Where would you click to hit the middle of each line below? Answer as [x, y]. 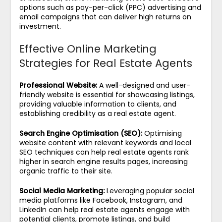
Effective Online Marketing [88, 49]
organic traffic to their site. [66, 171]
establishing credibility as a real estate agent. [97, 113]
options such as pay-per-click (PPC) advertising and [110, 7]
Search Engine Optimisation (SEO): [81, 133]
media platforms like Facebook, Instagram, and [101, 200]
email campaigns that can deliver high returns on [105, 17]
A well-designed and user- [143, 85]
